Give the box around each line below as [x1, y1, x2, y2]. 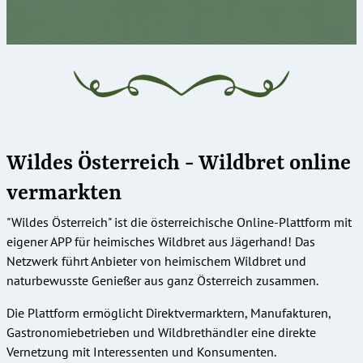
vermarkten [6, 181, 122, 206]
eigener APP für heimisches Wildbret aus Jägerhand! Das [6, 233, 315, 250]
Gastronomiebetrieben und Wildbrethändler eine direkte [6, 323, 316, 340]
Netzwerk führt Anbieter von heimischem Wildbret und [6, 252, 306, 269]
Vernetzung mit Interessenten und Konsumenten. [6, 343, 275, 360]
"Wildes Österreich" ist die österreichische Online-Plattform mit [6, 213, 352, 230]
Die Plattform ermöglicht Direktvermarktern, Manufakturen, [6, 304, 331, 321]
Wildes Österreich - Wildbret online [6, 151, 351, 176]
